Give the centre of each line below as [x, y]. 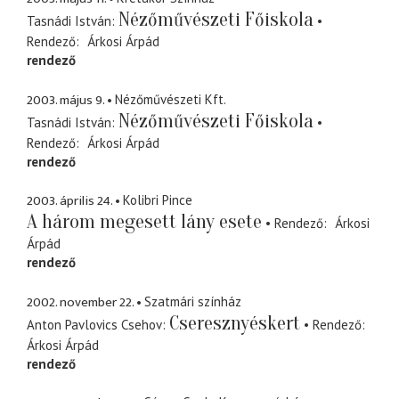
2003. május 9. [65, 100]
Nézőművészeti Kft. [171, 99]
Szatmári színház [193, 301]
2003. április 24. [69, 201]
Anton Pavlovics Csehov [94, 324]
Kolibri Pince [158, 200]
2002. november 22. [80, 302]
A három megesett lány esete [144, 222]
